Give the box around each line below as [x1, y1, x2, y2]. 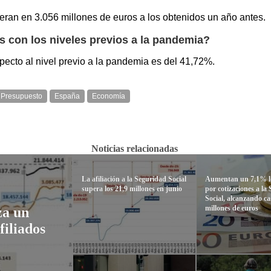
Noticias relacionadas [91, 143, 178, 154]
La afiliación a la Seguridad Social [81, 175, 186, 184]
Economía [92, 92, 125, 101]
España [54, 92, 80, 101]
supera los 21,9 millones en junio [81, 184, 182, 194]
